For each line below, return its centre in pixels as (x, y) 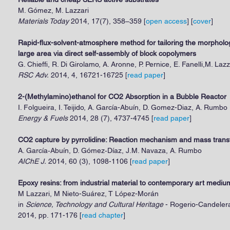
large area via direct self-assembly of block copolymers (107, 53)
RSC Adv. (33, 75)
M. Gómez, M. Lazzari (53, 10)
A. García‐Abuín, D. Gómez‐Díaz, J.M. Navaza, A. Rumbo (110, 150)
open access (166, 21)
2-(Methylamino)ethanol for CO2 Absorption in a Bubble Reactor (122, 97)
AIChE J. (32, 161)
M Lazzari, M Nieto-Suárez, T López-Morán (88, 194)
